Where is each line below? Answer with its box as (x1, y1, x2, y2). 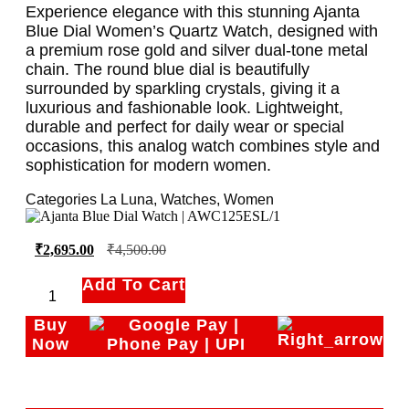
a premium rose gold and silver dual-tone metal (26, 40, 368, 59)
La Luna (100, 191, 153, 207)
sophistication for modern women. (26, 155, 271, 174)
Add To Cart (82, 275, 186, 294)
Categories (26, 191, 97, 207)
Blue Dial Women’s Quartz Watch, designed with (26, 21, 378, 40)
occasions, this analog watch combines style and (26, 136, 380, 155)
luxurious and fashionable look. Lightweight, (26, 98, 343, 117)
